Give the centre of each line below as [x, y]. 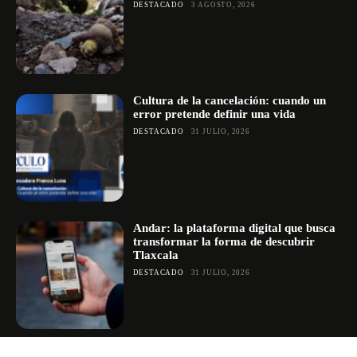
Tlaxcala [155, 255]
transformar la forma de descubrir [224, 241]
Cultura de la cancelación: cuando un [229, 101]
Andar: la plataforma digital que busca [234, 228]
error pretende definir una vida [214, 114]
